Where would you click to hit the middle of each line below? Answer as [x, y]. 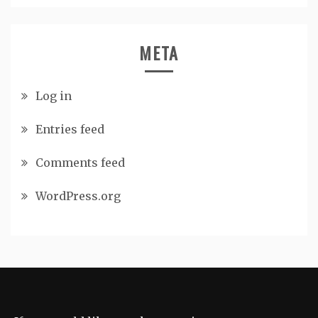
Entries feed [70, 130]
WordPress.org [78, 196]
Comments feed [80, 163]
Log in [54, 96]
